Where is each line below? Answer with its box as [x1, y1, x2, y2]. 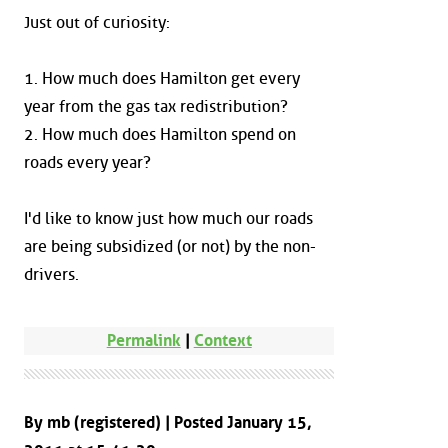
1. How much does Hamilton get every [24, 69, 300, 89]
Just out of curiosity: [24, 13, 170, 33]
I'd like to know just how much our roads [24, 209, 313, 229]
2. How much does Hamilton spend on [24, 125, 296, 145]
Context [193, 330, 252, 350]
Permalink [106, 330, 181, 350]
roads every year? [24, 153, 151, 173]
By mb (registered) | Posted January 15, [24, 413, 312, 433]
